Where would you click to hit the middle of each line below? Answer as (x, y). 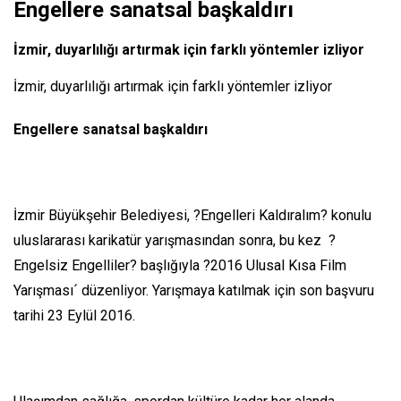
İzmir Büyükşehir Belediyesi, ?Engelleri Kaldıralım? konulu (192, 215)
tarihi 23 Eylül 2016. (74, 315)
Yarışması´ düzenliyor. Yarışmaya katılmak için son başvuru (194, 290)
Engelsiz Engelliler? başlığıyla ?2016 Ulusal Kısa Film (180, 265)
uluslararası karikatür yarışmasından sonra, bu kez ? (175, 240)
